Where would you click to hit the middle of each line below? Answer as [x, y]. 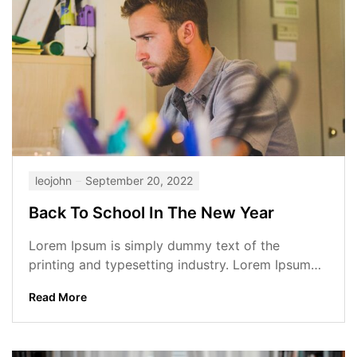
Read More [58, 296]
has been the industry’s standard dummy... [155, 283]
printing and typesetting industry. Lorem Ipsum [170, 264]
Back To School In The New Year [151, 212]
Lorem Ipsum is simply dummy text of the [154, 245]
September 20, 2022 [139, 180]
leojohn [53, 180]
